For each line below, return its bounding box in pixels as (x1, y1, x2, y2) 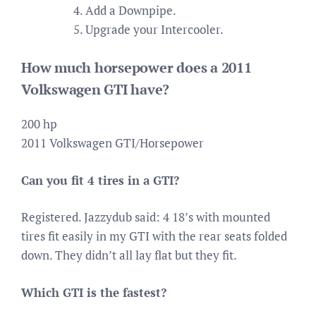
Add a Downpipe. (85, 1, 176, 18)
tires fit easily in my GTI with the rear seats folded (21, 228, 287, 244)
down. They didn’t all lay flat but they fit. (21, 247, 237, 263)
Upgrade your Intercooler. (85, 20, 224, 37)
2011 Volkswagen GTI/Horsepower (21, 135, 204, 151)
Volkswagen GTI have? (21, 80, 170, 99)
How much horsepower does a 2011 (21, 58, 252, 77)
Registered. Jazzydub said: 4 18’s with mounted (21, 209, 270, 225)
